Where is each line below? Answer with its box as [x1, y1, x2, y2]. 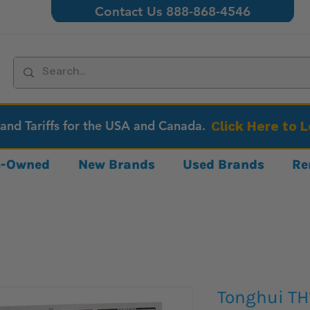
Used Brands [183, 156, 265, 172]
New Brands [77, 156, 155, 172]
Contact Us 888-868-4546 [95, 3, 251, 19]
